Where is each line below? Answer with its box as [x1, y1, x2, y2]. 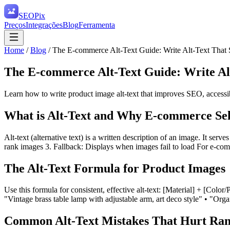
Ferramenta [79, 21, 115, 29]
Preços [4, 21, 26, 29]
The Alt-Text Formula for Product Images [4, 161, 225, 175]
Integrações [26, 21, 63, 29]
